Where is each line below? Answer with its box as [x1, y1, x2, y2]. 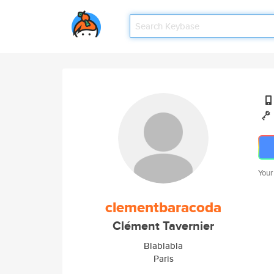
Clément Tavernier [113, 217, 214, 235]
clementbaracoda [105, 196, 221, 218]
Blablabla [144, 239, 183, 252]
